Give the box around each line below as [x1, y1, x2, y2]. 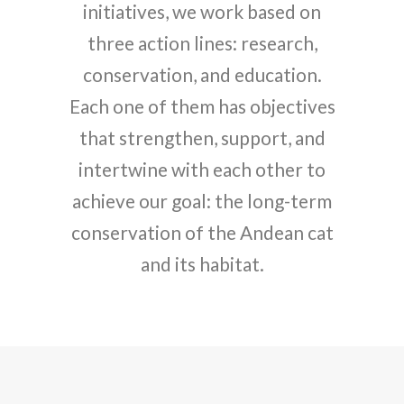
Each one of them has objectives [69, 95, 335, 117]
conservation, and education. [82, 63, 322, 86]
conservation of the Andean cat [70, 221, 334, 243]
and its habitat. [140, 252, 264, 275]
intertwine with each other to [78, 158, 326, 180]
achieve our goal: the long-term [72, 189, 332, 212]
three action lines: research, [87, 32, 317, 54]
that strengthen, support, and [78, 126, 326, 149]
